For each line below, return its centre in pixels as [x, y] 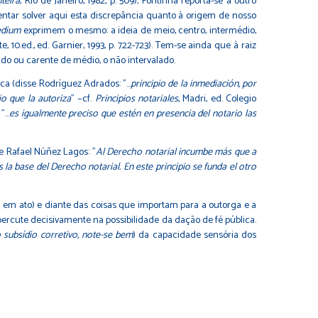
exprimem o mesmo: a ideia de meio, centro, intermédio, [139, 31]
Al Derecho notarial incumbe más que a [176, 152]
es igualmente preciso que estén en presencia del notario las [132, 114]
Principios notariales [137, 99]
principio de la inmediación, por [194, 84]
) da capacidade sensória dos [195, 235]
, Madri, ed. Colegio [218, 99]
